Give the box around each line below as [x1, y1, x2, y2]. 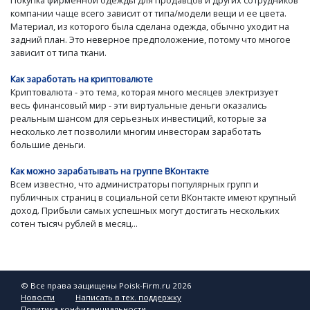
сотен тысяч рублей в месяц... [10, 217, 138, 230]
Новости [21, 291, 55, 302]
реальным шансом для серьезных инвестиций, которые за [10, 112, 266, 125]
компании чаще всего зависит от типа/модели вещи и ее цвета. [10, 6, 286, 19]
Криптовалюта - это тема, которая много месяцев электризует [10, 86, 278, 99]
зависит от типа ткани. [10, 46, 107, 59]
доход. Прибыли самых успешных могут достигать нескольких [10, 204, 280, 217]
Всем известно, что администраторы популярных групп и [10, 178, 259, 191]
